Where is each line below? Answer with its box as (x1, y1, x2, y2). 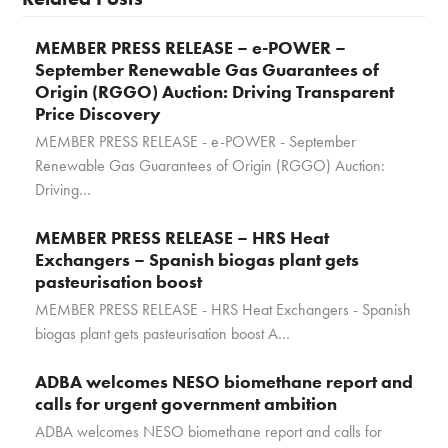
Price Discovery (34, 102, 161, 126)
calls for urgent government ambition (34, 392, 337, 416)
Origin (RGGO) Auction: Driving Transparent (34, 80, 394, 104)
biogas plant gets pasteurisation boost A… (34, 323, 290, 345)
